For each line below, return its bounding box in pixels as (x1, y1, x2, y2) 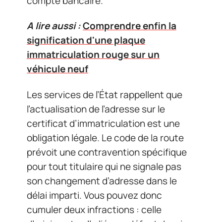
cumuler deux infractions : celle (27, 203, 162, 216)
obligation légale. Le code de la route (27, 131, 184, 144)
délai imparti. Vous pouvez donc (27, 188, 162, 202)
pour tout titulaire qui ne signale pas (27, 160, 181, 173)
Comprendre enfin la (83, 19, 176, 32)
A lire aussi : (27, 19, 81, 32)
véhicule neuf (27, 62, 88, 75)
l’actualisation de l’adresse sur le (27, 102, 165, 115)
